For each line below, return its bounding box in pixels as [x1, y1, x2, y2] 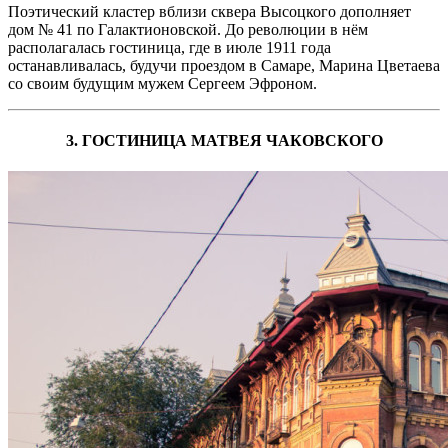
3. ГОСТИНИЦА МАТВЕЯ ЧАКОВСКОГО [65, 131, 383, 149]
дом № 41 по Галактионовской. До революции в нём [8, 20, 368, 38]
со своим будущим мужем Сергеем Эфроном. [8, 74, 317, 92]
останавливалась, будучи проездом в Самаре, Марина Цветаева [8, 56, 440, 74]
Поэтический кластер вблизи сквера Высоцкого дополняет [8, 2, 411, 20]
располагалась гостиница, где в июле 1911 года [8, 38, 331, 56]
